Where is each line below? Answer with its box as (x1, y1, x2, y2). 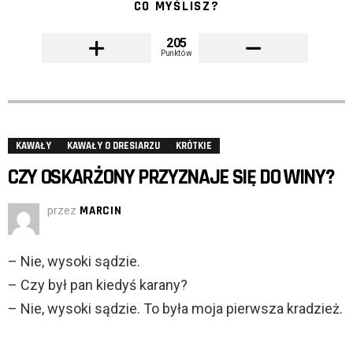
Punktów (161, 48, 192, 58)
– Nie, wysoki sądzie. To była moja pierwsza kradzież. (8, 300, 343, 318)
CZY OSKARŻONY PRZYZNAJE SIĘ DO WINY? (8, 164, 334, 191)
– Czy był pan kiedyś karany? (8, 277, 188, 294)
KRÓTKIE (176, 139, 212, 153)
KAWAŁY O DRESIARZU (67, 139, 160, 153)
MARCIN (80, 203, 122, 219)
